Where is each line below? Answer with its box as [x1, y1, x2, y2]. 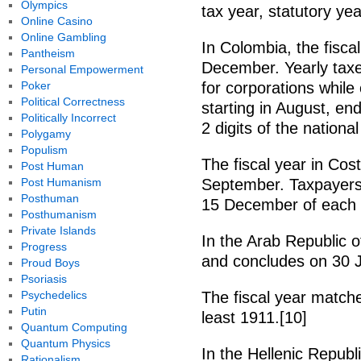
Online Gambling [20, 31, 106, 44]
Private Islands [20, 224, 96, 237]
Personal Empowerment [20, 63, 143, 76]
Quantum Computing [20, 321, 127, 334]
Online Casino [20, 15, 93, 27]
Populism [20, 143, 68, 156]
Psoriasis [20, 272, 67, 285]
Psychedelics [20, 288, 87, 301]
